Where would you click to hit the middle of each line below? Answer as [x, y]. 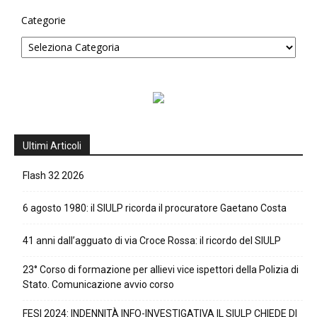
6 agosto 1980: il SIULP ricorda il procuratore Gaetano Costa [155, 208]
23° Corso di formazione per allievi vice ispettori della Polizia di [161, 269]
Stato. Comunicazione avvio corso [98, 284]
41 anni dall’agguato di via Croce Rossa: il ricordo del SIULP [152, 240]
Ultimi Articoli [52, 145]
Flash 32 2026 [53, 175]
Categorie [44, 20]
